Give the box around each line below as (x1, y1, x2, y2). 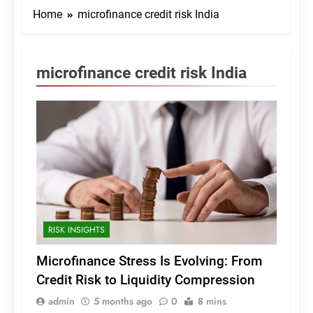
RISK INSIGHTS (48, 224, 105, 237)
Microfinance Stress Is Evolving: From (36, 253, 263, 270)
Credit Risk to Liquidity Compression (36, 272, 255, 289)
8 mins (198, 294, 226, 309)
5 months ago (94, 294, 152, 309)
